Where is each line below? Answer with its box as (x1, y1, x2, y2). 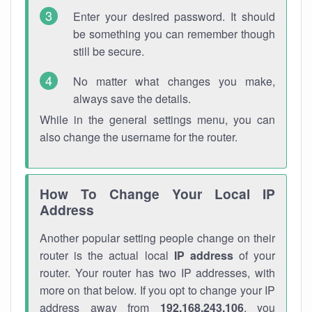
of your (233, 247, 275, 263)
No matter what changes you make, (73, 73, 275, 89)
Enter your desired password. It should (73, 8, 275, 24)
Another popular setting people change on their (40, 230, 275, 246)
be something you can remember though (73, 26, 275, 42)
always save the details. (73, 91, 191, 107)
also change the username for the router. (40, 129, 237, 145)
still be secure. (73, 43, 144, 59)
